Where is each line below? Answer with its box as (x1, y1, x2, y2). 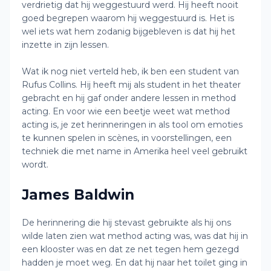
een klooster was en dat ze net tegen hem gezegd (22, 244, 239, 255)
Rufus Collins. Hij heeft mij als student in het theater (22, 79, 241, 90)
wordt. (22, 159, 48, 170)
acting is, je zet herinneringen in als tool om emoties (22, 119, 243, 130)
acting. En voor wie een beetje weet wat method (22, 106, 230, 117)
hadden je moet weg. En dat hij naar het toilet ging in (22, 257, 247, 268)
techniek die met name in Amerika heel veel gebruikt (22, 146, 247, 157)
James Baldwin (22, 186, 134, 203)
